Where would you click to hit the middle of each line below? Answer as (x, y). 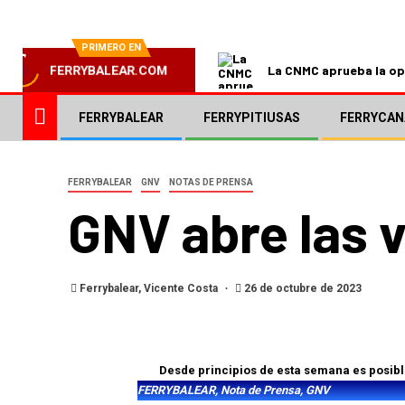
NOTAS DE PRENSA (211, 183)
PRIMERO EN (111, 48)
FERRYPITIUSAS (252, 118)
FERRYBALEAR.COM (109, 71)
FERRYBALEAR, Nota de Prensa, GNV (233, 391)
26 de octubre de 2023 (301, 289)
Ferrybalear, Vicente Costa (150, 289)
